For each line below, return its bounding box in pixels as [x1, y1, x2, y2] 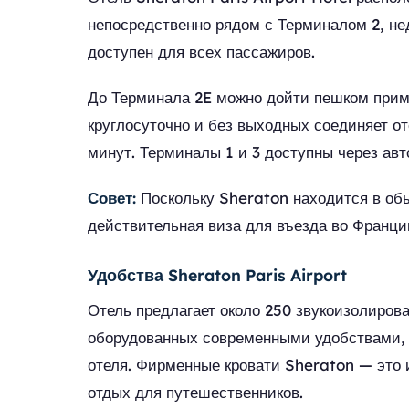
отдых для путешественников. [88, 383, 303, 402]
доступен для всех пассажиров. [88, 42, 315, 61]
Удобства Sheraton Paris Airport [88, 265, 347, 285]
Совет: [88, 188, 136, 207]
